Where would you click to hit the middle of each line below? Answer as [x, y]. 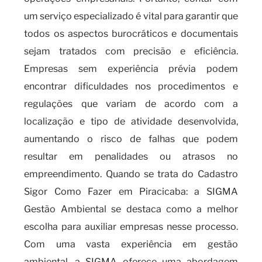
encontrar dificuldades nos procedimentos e [131, 86]
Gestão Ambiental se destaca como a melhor [131, 209]
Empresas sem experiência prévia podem [131, 69]
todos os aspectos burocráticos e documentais [131, 34]
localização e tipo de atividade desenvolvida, [131, 121]
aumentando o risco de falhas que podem [131, 139]
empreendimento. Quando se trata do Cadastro [131, 174]
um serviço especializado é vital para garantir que [131, 16]
